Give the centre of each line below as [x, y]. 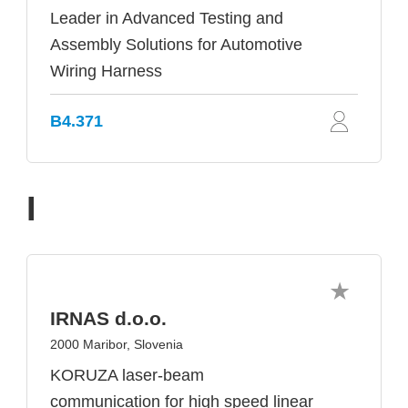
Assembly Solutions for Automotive [176, 45]
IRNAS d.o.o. [108, 318]
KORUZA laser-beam [127, 375]
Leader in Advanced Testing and [167, 18]
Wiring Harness [106, 71]
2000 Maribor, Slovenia [117, 344]
